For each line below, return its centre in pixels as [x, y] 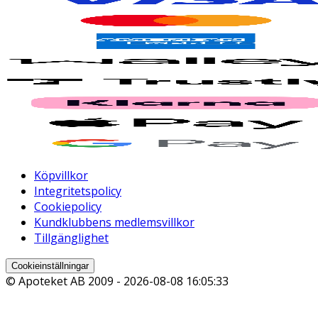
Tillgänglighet [71, 238]
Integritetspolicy [78, 191]
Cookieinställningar [50, 266]
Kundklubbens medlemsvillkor [114, 223]
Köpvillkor [61, 176]
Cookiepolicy [68, 207]
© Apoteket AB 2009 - [65, 281]
